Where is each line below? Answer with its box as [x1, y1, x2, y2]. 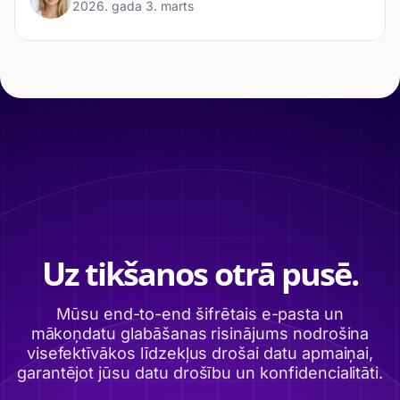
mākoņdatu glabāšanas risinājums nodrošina [30, 324, 370, 343]
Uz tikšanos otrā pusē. [41, 252, 359, 296]
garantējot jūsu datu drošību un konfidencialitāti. [16, 363, 384, 382]
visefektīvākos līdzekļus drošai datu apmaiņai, [26, 344, 374, 362]
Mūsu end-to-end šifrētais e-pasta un [55, 304, 345, 323]
